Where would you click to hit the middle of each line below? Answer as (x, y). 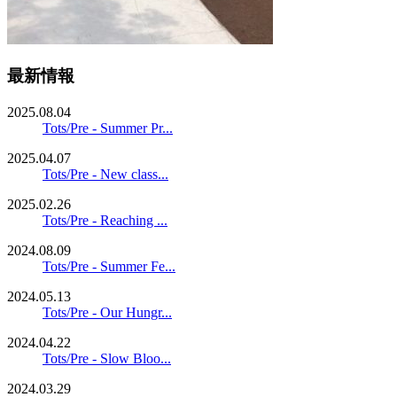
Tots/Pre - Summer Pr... (108, 128)
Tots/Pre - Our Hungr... (107, 312)
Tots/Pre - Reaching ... (105, 220)
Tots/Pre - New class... (105, 174)
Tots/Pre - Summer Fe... (109, 266)
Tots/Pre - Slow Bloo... (107, 358)
